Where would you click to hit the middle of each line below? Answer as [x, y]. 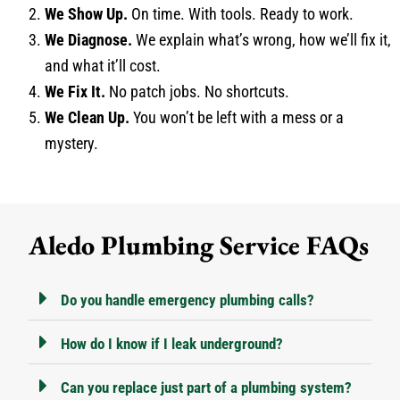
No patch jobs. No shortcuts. [197, 92]
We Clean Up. [87, 118]
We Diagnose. [88, 40]
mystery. [71, 144]
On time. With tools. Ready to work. [241, 14]
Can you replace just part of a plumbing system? [206, 388]
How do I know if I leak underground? [172, 344]
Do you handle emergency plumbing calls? [187, 300]
